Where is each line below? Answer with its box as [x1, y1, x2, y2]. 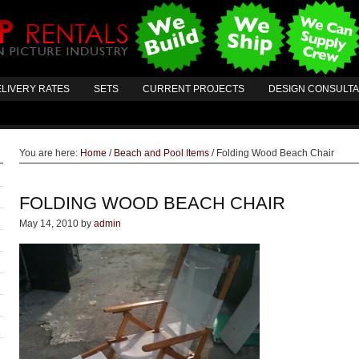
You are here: [19, 147, 80, 159]
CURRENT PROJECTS [143, 83, 244, 95]
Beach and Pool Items [114, 147, 209, 159]
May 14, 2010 [19, 218, 79, 229]
